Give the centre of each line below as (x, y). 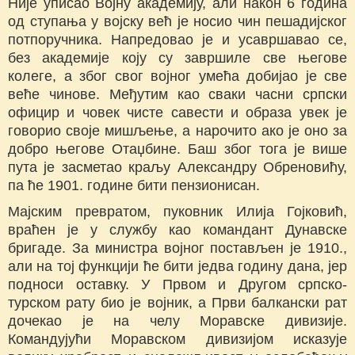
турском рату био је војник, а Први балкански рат (177, 303)
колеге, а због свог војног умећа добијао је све (177, 76)
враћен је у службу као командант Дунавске (177, 230)
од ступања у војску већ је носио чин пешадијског (177, 22)
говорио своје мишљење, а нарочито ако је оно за (177, 131)
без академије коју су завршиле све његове (177, 58)
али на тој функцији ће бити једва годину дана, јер (177, 267)
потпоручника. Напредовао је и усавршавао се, (177, 40)
